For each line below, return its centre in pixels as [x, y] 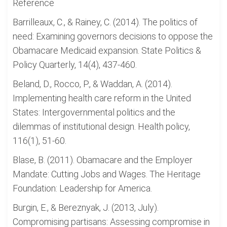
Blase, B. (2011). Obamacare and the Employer [103, 160]
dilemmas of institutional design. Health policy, [101, 126]
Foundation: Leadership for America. [82, 188]
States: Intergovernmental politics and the [94, 112]
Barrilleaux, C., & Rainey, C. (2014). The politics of [105, 22]
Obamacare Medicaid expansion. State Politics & [107, 50]
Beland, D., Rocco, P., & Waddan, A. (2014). [92, 84]
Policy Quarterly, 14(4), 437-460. [75, 65]
